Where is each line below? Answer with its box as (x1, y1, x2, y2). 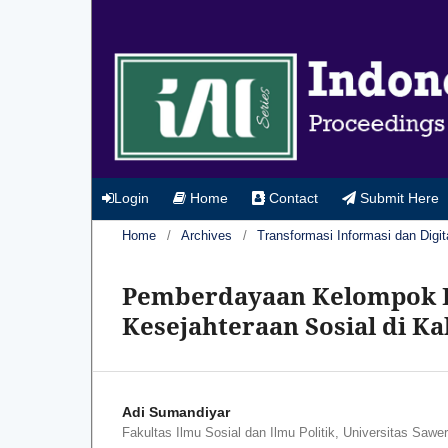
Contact (265, 189, 318, 206)
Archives (181, 227, 232, 243)
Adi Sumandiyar (122, 403, 230, 420)
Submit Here (356, 189, 439, 206)
